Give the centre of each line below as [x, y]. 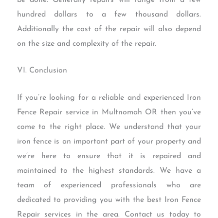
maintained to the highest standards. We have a [109, 171]
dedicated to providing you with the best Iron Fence [109, 200]
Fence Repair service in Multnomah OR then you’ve [109, 112]
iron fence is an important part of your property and [109, 141]
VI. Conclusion [42, 71]
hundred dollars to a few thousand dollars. [109, 14]
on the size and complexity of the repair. [86, 44]
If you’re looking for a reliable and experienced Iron [109, 98]
